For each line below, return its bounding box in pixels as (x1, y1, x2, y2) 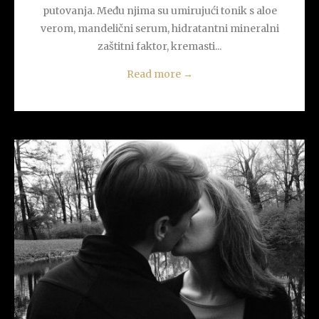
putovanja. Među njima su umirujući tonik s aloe (42, 4, 277, 17)
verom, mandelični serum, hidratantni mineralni (40, 21, 279, 35)
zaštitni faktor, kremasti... (98, 39, 221, 53)
